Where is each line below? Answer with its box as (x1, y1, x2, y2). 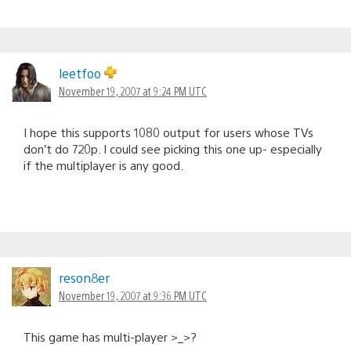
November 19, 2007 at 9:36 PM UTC (59, 288, 207, 302)
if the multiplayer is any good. (24, 157, 183, 172)
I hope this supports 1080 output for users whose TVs (24, 124, 313, 139)
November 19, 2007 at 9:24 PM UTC (59, 83, 207, 98)
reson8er (59, 269, 110, 286)
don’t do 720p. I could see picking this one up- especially (24, 140, 322, 156)
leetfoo (59, 64, 104, 81)
